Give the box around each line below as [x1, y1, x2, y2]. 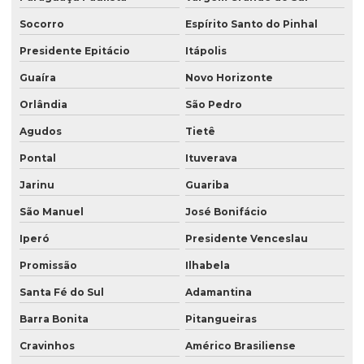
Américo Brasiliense [184, 340, 296, 353]
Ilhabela [184, 259, 230, 272]
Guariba [184, 179, 229, 192]
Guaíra [19, 71, 56, 84]
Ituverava [184, 152, 237, 165]
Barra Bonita [19, 313, 89, 326]
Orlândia [19, 98, 67, 111]
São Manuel [19, 206, 84, 219]
